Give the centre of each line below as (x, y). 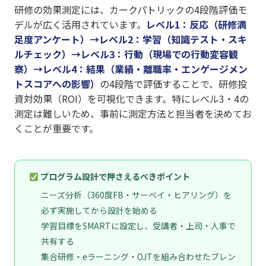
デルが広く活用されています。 (80, 25)
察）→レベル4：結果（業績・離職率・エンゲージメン (131, 69)
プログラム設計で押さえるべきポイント (114, 177)
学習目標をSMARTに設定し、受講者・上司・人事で (138, 225)
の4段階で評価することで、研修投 (173, 84)
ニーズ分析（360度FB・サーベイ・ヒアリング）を (136, 194)
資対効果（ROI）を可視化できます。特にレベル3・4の (132, 99)
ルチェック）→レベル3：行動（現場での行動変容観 (126, 54)
